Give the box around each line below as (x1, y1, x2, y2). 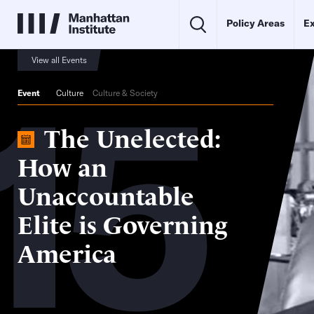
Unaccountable (18, 177, 194, 212)
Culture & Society (93, 88, 158, 98)
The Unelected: (44, 119, 221, 154)
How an (18, 148, 107, 183)
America (18, 234, 116, 269)
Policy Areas (226, 17, 285, 29)
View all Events (32, 55, 87, 65)
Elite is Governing (18, 205, 227, 240)
